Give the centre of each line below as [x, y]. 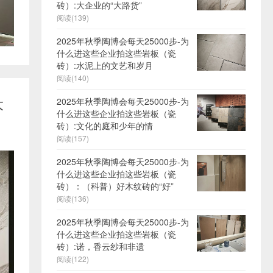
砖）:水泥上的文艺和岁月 [105, 65]
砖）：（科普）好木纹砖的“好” [115, 186]
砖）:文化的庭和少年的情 [105, 125]
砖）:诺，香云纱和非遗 [101, 246]
